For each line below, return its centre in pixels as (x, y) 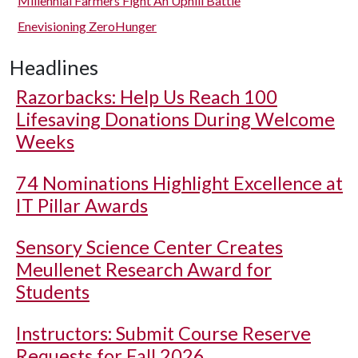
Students (53, 292)
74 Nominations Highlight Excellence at (179, 183)
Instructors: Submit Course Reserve (163, 333)
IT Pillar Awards (82, 205)
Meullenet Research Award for (144, 269)
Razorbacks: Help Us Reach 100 (147, 97)
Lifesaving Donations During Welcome (175, 119)
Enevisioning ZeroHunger (87, 26)
